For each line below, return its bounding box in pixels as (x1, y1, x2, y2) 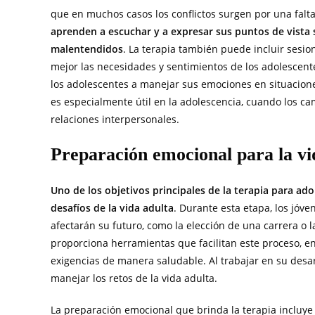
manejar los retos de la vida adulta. (51, 271, 217, 285)
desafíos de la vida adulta (51, 200, 174, 214)
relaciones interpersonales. (51, 112, 179, 126)
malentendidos (51, 41, 123, 56)
